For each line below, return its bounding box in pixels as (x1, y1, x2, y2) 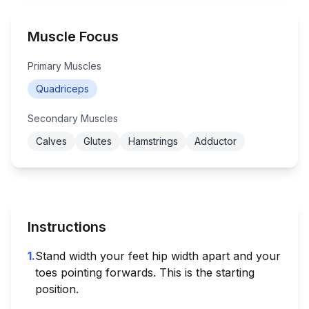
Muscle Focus (28, 28, 119, 45)
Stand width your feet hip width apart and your (35, 248, 281, 263)
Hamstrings (128, 134, 178, 147)
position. (35, 281, 79, 296)
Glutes (83, 134, 112, 147)
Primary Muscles (28, 59, 101, 72)
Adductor (195, 134, 237, 147)
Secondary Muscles (28, 112, 118, 124)
